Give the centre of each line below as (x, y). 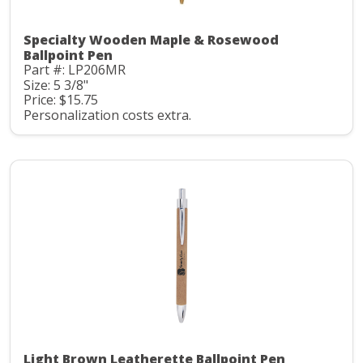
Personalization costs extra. (107, 115)
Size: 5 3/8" (56, 85)
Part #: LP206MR (75, 70)
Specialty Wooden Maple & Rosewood (151, 40)
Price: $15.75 (61, 100)
